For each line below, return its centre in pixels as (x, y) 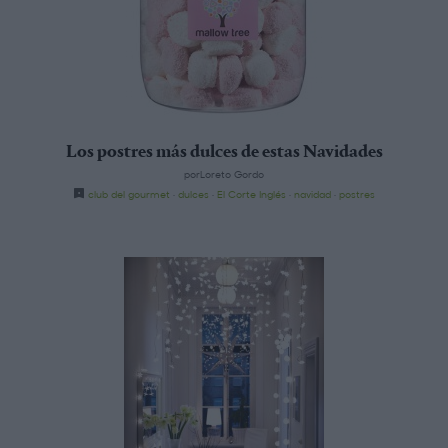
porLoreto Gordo (224, 173)
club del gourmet (129, 193)
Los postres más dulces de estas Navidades (224, 152)
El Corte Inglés (251, 193)
